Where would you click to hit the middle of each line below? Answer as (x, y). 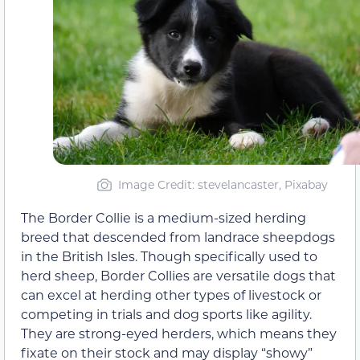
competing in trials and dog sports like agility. (166, 314)
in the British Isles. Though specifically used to (169, 256)
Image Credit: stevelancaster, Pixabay (223, 185)
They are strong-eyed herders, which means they (179, 333)
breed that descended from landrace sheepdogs (178, 237)
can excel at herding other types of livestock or (171, 295)
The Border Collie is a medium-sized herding (164, 218)
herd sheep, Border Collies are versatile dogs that (178, 276)
